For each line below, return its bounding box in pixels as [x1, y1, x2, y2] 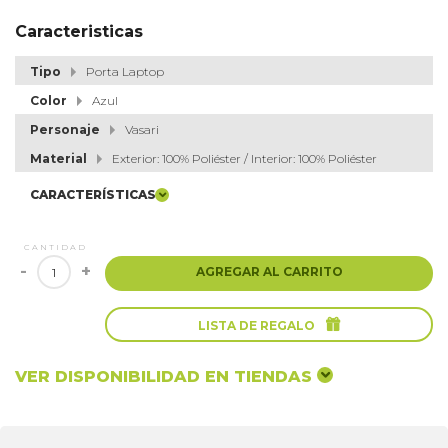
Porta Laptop [86, 64, 164, 80]
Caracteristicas [15, 22, 143, 41]
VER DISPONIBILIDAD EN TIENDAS [15, 367, 312, 386]
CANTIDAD [23, 242, 87, 252]
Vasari [125, 122, 159, 138]
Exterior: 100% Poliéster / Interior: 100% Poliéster [112, 151, 377, 167]
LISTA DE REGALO [197, 318, 315, 334]
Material [30, 151, 87, 167]
